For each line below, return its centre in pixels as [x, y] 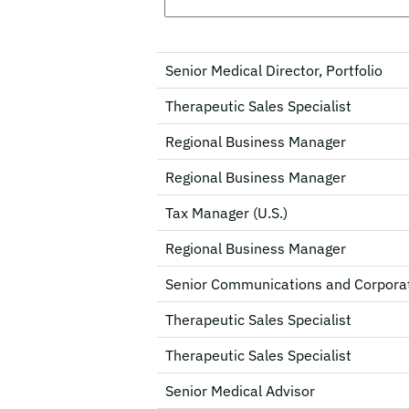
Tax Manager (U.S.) [226, 213]
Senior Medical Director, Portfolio [274, 70]
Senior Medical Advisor [240, 391]
